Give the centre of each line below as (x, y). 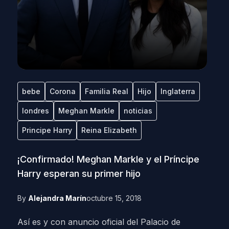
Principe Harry (47, 130)
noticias (138, 111)
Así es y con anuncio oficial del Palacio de (99, 222)
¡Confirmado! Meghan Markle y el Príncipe (108, 159)
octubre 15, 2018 (114, 198)
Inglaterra (178, 91)
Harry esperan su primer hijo (79, 174)
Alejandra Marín (57, 198)
